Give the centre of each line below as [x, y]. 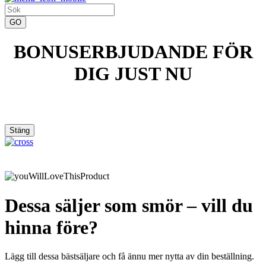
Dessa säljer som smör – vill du [129, 205]
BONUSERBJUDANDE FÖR [133, 52]
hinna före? [51, 227]
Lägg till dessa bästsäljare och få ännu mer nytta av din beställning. [129, 256]
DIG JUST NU [133, 74]
